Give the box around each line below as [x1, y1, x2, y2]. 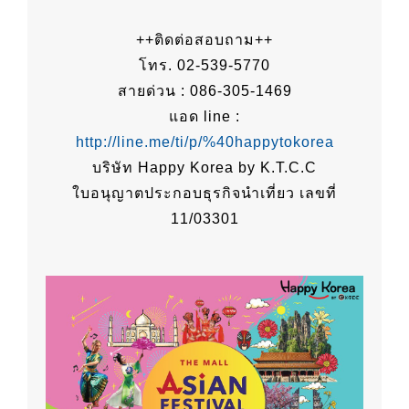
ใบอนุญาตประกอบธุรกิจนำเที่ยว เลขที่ [72, 185, 337, 201]
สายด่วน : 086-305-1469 [117, 83, 292, 99]
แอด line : [169, 109, 240, 124]
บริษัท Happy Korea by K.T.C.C [92, 160, 317, 175]
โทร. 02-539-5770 [139, 58, 270, 73]
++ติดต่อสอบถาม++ [136, 32, 273, 47]
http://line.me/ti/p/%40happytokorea [75, 134, 334, 150]
